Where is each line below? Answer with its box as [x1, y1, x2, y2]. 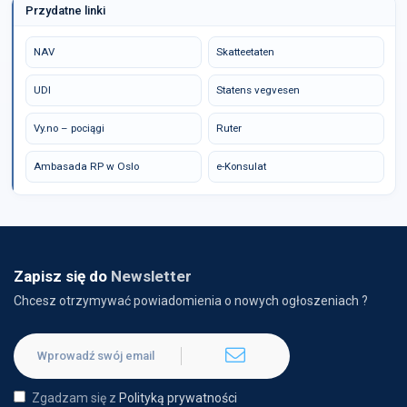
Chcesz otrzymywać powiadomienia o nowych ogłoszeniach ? [14, 293, 368, 308]
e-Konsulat [216, 160, 266, 173]
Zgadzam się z [32, 391, 119, 405]
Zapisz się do [14, 267, 111, 285]
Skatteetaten [216, 45, 274, 58]
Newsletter [111, 267, 192, 285]
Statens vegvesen [216, 84, 300, 96]
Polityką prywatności [119, 391, 237, 405]
